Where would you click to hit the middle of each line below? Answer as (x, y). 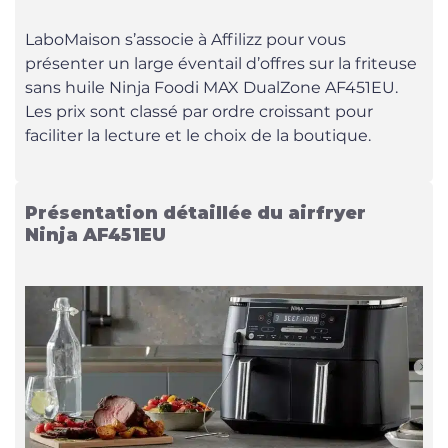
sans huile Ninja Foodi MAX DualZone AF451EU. (211, 87)
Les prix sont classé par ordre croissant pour (199, 111)
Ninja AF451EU (95, 234)
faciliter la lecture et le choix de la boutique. (198, 135)
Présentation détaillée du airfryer (195, 212)
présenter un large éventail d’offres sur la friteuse (221, 63)
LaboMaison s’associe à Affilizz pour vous (185, 39)
